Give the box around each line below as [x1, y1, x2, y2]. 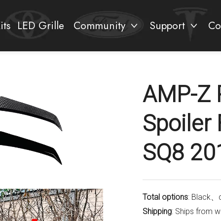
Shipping [142, 207, 172, 216]
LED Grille [17, 18, 65, 33]
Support [149, 18, 185, 33]
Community [73, 18, 125, 33]
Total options [142, 192, 188, 202]
